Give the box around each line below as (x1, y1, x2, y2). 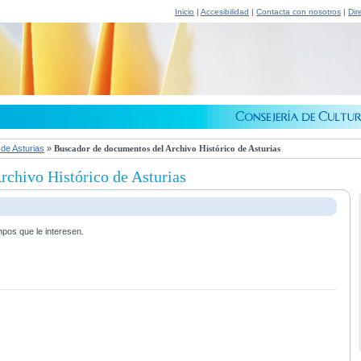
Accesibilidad (201, 7, 249, 16)
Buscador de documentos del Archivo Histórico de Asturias (54, 143, 280, 154)
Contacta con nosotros (256, 7, 341, 16)
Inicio (175, 7, 194, 16)
